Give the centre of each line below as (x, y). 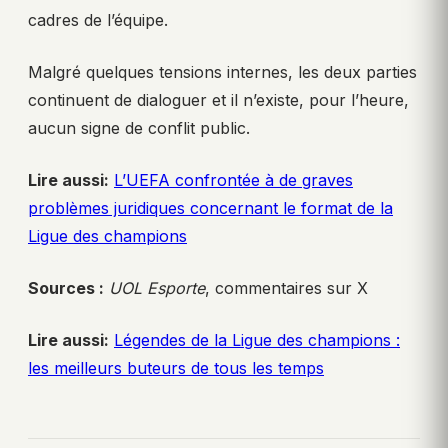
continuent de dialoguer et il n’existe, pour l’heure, (218, 100)
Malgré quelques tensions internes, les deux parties (222, 72)
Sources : (66, 288)
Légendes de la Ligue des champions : (257, 340)
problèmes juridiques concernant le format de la (210, 208)
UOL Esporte (157, 288)
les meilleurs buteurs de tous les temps (176, 368)
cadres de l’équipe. (98, 20)
